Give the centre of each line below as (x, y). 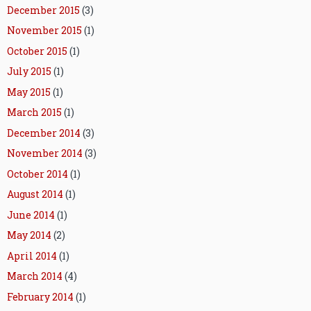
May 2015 (29, 92)
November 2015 (44, 31)
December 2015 (43, 10)
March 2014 (35, 276)
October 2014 (37, 174)
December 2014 (44, 133)
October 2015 (37, 51)
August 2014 (35, 194)
